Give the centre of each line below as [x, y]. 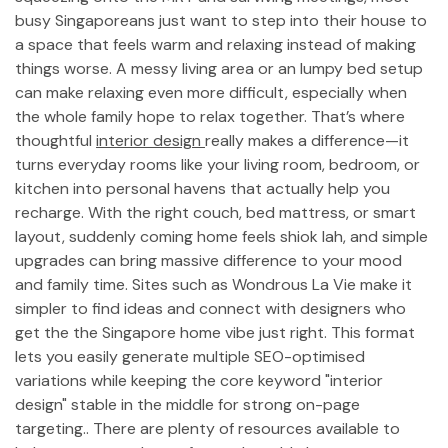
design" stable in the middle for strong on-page [187, 404]
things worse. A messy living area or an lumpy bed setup [219, 68]
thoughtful [55, 140]
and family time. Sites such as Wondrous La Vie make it [213, 284]
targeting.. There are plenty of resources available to [207, 428]
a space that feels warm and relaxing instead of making [215, 44]
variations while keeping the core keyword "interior [199, 380]
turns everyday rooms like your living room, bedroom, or [217, 164]
